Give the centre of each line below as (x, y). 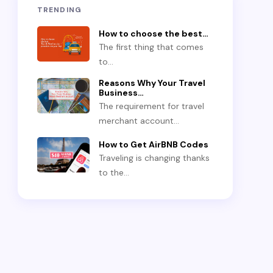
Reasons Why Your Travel (152, 83)
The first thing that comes (151, 47)
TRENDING (59, 10)
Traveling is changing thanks (154, 158)
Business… (122, 93)
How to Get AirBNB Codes (154, 144)
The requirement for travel (152, 106)
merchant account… (139, 121)
